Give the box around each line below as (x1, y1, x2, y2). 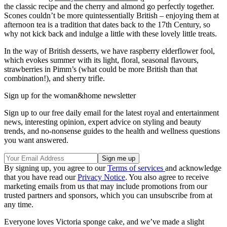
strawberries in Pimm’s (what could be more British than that (4, 65, 197, 74)
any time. (4, 200, 33, 209)
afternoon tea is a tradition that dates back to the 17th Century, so (4, 20, 210, 29)
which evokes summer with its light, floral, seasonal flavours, (4, 56, 199, 65)
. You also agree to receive (125, 173, 209, 182)
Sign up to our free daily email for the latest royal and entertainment (4, 108, 219, 118)
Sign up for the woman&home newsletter (4, 91, 136, 100)
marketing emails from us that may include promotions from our (4, 182, 207, 191)
